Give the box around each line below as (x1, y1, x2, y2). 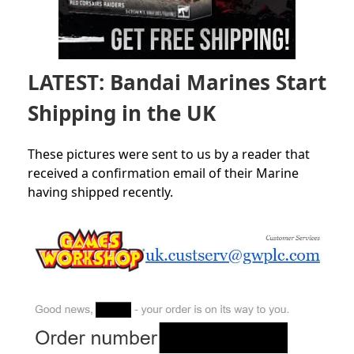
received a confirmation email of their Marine (28, 164, 299, 183)
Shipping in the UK (28, 99, 216, 128)
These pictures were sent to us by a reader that (28, 145, 310, 164)
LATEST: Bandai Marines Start (28, 68, 326, 97)
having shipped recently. (28, 183, 173, 201)
